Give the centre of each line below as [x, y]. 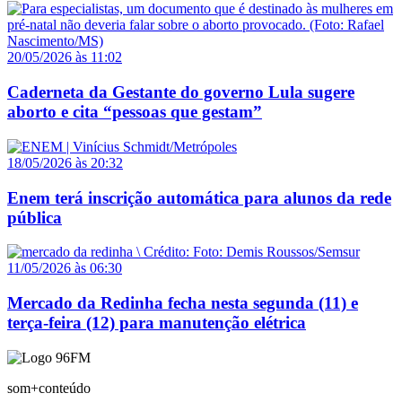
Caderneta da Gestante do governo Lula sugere [181, 92]
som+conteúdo [49, 388]
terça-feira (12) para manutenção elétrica [157, 323]
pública [35, 217]
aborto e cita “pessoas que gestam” [135, 112]
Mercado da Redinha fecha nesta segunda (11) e [183, 303]
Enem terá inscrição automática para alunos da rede [199, 197]
